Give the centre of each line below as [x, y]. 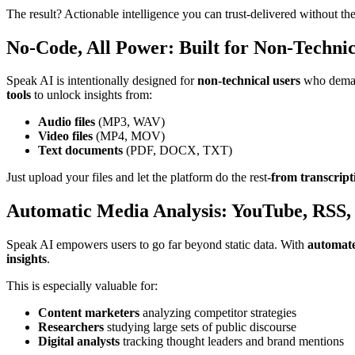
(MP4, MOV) [129, 136]
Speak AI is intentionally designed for [102, 81]
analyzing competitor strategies [218, 313]
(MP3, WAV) [130, 122]
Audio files [67, 122]
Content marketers [89, 313]
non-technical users [249, 81]
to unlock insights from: [92, 95]
